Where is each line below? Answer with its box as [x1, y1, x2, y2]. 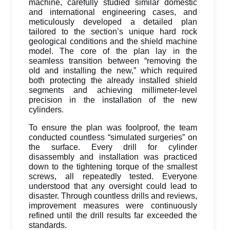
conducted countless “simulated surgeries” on [29, 133, 197, 142]
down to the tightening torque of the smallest [29, 162, 197, 171]
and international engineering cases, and [29, 8, 197, 16]
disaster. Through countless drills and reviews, [29, 191, 197, 200]
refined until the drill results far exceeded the [29, 211, 197, 220]
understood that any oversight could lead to [29, 182, 197, 190]
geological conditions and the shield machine [29, 37, 197, 46]
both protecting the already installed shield [29, 76, 197, 85]
